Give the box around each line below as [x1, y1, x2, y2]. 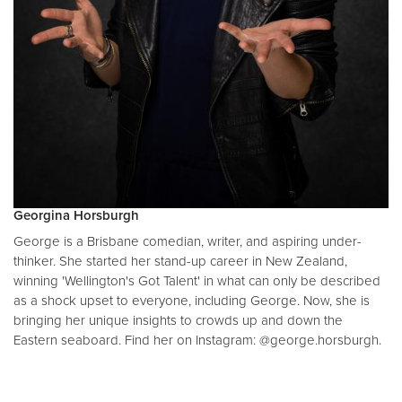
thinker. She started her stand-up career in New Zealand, [13, 252, 347, 269]
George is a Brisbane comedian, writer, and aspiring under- [13, 232, 362, 249]
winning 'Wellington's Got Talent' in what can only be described [13, 272, 380, 289]
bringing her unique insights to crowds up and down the [13, 311, 343, 328]
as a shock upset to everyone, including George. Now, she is [13, 292, 370, 309]
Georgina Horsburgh [13, 206, 139, 223]
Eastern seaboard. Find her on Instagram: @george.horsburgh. [13, 331, 381, 348]
